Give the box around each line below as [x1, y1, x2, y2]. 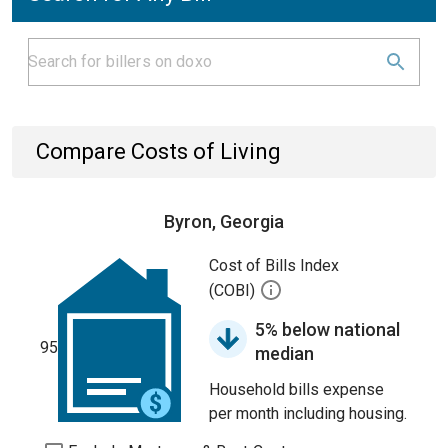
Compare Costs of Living [36, 139, 281, 164]
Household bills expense [209, 380, 384, 399]
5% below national [255, 319, 400, 340]
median [255, 343, 314, 364]
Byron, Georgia [164, 211, 284, 232]
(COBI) [209, 281, 259, 301]
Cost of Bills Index [209, 256, 339, 275]
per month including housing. [209, 404, 407, 423]
